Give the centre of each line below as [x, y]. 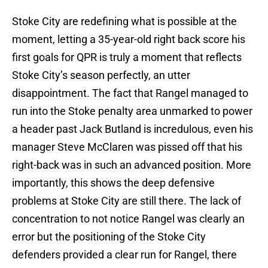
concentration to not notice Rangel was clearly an [128, 219]
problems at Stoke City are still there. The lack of [127, 201]
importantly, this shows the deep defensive [113, 183]
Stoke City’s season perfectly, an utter [101, 75]
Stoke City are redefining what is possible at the [124, 22]
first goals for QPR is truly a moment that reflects [127, 57]
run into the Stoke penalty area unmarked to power [132, 111]
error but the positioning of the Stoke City [109, 237]
